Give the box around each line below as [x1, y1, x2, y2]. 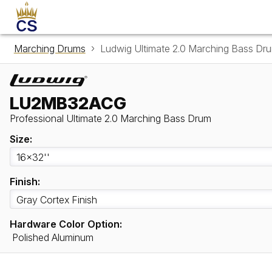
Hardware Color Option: [10, 218, 122, 231]
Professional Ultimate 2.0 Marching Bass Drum [10, 112, 211, 125]
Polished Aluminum [12, 231, 93, 244]
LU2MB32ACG [10, 93, 126, 114]
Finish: [10, 175, 40, 188]
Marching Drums [13, 42, 86, 55]
